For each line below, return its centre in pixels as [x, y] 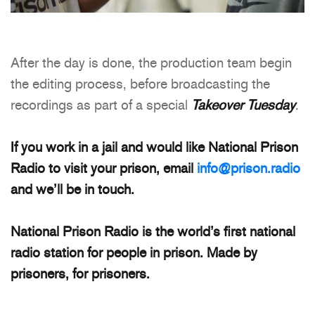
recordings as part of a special [101, 105]
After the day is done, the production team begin [151, 63]
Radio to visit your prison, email [104, 168]
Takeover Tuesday [243, 105]
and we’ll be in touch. [72, 189]
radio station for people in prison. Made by [134, 253]
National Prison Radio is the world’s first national [153, 232]
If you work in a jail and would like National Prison [154, 147]
